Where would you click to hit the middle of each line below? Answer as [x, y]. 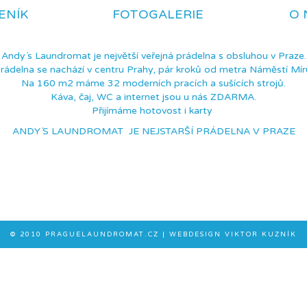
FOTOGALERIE [158, 14]
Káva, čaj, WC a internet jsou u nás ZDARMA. [153, 97]
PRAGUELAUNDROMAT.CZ [102, 234]
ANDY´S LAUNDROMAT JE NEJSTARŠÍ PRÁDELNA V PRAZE [153, 131]
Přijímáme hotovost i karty [153, 111]
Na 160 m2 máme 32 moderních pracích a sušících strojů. [153, 83]
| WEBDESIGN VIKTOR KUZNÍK [228, 234]
